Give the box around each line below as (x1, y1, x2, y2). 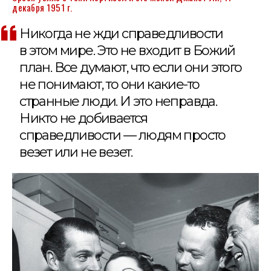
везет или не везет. (19, 144, 132, 161)
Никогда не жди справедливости (19, 25, 223, 42)
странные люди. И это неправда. (19, 93, 217, 110)
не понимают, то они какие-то (19, 76, 200, 93)
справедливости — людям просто (19, 127, 226, 144)
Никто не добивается (19, 110, 148, 127)
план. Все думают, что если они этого (19, 59, 242, 76)
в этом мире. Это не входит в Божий (19, 42, 235, 59)
